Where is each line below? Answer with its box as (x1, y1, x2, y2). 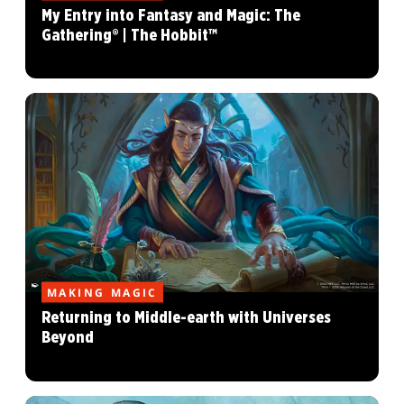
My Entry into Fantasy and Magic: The (41, 6, 300, 24)
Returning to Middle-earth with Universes (41, 308, 331, 326)
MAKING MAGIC (47, 284, 158, 300)
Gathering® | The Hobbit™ (41, 26, 217, 44)
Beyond (41, 328, 94, 346)
